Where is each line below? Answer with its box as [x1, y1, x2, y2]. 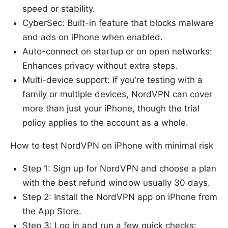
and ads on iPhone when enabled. [22, 32, 163, 42]
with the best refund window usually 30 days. [22, 177, 210, 188]
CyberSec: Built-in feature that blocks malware [22, 17, 214, 28]
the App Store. [22, 206, 81, 216]
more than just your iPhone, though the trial [22, 103, 199, 113]
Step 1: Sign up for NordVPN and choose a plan [22, 163, 216, 174]
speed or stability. [22, 3, 95, 14]
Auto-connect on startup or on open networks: [22, 46, 212, 56]
